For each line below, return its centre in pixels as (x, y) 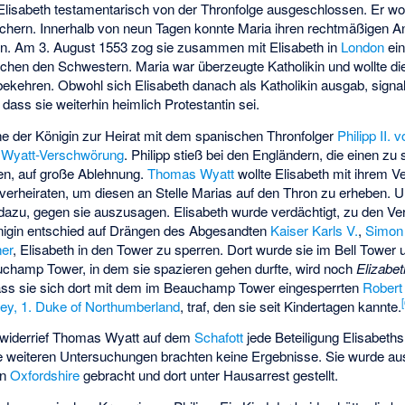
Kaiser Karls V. (315, 230)
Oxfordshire (45, 375)
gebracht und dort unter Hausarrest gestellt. (209, 375)
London (363, 47)
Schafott (219, 337)
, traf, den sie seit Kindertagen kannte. (291, 306)
